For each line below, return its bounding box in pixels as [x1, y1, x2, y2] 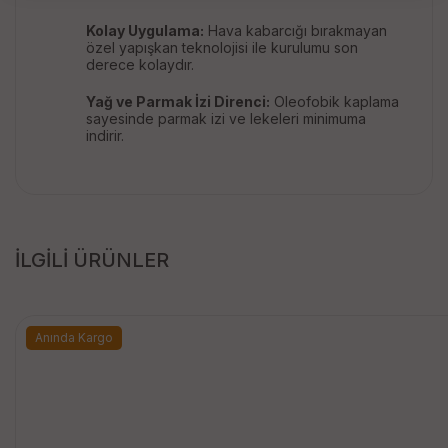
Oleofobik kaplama [270, 93, 399, 111]
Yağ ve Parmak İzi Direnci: [86, 93, 270, 111]
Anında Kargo [35, 330, 113, 346]
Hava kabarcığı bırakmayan [204, 22, 387, 40]
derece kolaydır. [86, 56, 194, 74]
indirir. [86, 127, 124, 145]
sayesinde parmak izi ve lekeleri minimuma [86, 110, 366, 128]
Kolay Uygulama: [86, 22, 204, 40]
